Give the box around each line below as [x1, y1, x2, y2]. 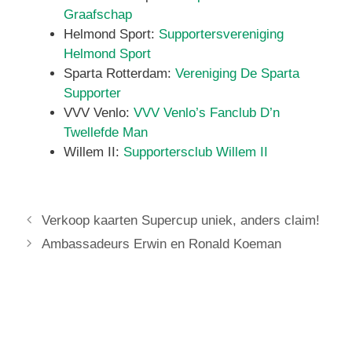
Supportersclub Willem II [123, 145, 268, 159]
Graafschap [64, 7, 132, 22]
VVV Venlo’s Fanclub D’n [134, 105, 280, 120]
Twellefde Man [64, 125, 148, 140]
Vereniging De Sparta [175, 66, 299, 81]
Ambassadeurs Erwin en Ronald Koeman [42, 236, 282, 251]
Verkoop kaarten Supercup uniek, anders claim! [42, 212, 321, 228]
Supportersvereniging [159, 27, 284, 42]
